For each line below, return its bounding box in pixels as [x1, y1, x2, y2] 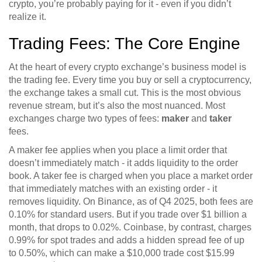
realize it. [9, 12, 46, 22]
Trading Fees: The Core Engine [9, 35, 240, 53]
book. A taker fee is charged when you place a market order [9, 171, 253, 181]
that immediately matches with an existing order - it [9, 184, 217, 194]
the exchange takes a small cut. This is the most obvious [9, 88, 241, 98]
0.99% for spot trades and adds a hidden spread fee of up [9, 235, 244, 246]
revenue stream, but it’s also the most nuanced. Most [9, 101, 225, 111]
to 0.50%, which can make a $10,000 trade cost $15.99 [9, 248, 235, 258]
